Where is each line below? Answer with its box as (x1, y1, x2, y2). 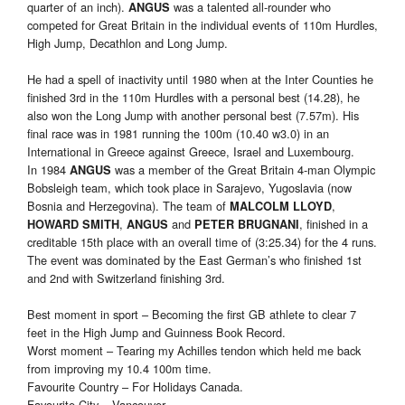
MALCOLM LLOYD (230, 198, 332, 215)
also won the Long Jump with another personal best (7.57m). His (27, 107, 359, 125)
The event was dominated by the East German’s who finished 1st (27, 251, 362, 269)
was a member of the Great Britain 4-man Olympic (111, 161, 375, 179)
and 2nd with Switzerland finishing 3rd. (27, 269, 225, 287)
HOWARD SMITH (27, 216, 119, 233)
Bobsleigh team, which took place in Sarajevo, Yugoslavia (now (27, 179, 352, 197)
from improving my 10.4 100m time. (27, 360, 212, 378)
